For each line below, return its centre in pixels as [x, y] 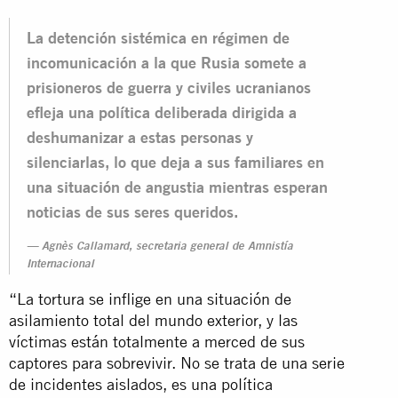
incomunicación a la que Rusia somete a [167, 62]
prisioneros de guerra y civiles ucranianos [169, 87]
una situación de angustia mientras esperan [177, 187]
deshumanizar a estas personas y [140, 137]
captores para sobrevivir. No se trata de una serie [177, 362]
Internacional [62, 265]
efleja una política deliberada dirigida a [162, 112]
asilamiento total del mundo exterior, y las [153, 320]
